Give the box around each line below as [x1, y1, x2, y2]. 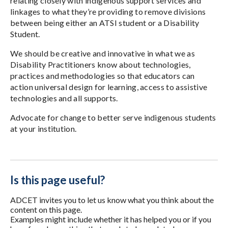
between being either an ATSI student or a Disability [10, 18, 199, 27]
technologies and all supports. [10, 93, 118, 103]
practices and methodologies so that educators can [10, 71, 195, 80]
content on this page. [10, 205, 82, 214]
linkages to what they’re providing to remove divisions [10, 7, 206, 16]
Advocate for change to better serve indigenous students [10, 112, 216, 122]
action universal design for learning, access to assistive [10, 82, 208, 92]
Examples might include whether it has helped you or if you [10, 214, 211, 224]
